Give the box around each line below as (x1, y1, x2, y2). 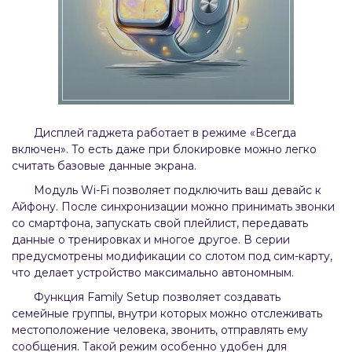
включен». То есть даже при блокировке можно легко (12, 141, 317, 156)
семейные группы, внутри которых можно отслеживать (12, 306, 322, 321)
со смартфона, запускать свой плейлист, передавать (12, 215, 308, 230)
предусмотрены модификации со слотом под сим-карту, (12, 248, 332, 263)
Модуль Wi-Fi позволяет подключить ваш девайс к (34, 182, 321, 197)
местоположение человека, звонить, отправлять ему (12, 322, 308, 337)
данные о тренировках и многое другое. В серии (12, 232, 290, 247)
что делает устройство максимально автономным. (12, 265, 294, 280)
